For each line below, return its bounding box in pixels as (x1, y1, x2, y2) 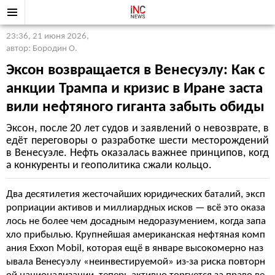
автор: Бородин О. (6, 44, 77, 53)
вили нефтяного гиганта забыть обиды (6, 99, 265, 115)
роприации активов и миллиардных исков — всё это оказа (6, 203, 265, 213)
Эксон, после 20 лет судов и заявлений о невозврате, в (6, 123, 269, 134)
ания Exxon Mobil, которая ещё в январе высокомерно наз (6, 243, 263, 254)
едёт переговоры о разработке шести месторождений (6, 135, 269, 147)
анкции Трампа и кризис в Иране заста (6, 81, 263, 96)
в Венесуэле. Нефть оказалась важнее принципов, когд (6, 147, 269, 159)
